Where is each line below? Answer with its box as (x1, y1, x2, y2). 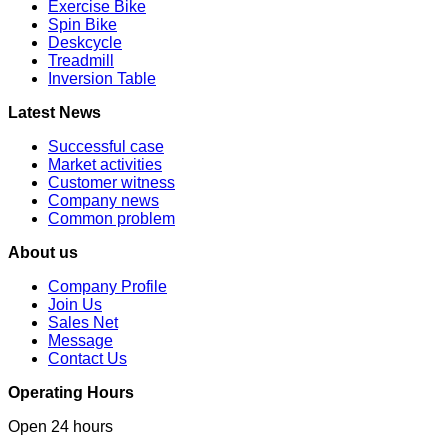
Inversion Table (48, 69, 156, 87)
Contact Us (48, 349, 127, 367)
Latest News (8, 103, 101, 121)
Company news (48, 191, 159, 209)
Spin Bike (48, 15, 117, 33)
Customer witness (48, 173, 175, 191)
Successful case (48, 137, 164, 155)
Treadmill (48, 51, 114, 69)
